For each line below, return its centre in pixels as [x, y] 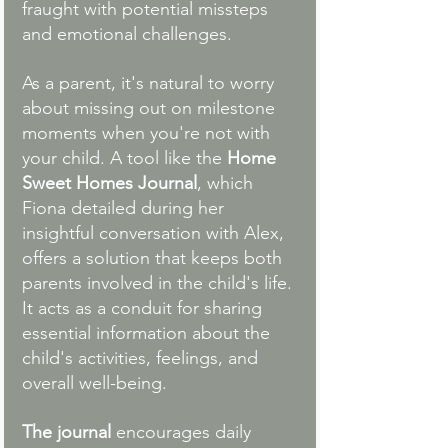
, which [227, 183]
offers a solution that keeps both [154, 258]
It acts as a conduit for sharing [144, 308]
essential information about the [148, 333]
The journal [66, 432]
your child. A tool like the [124, 158]
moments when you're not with [148, 133]
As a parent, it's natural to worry [150, 83]
